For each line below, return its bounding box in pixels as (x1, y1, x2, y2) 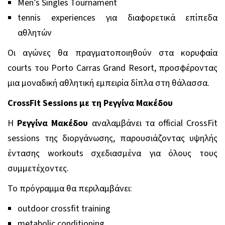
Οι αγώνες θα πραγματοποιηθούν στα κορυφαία (8, 46, 217, 59)
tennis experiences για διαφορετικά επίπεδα (18, 11, 217, 24)
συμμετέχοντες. (8, 162, 69, 175)
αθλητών (18, 26, 52, 39)
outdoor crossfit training (18, 202, 110, 215)
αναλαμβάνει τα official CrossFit (88, 117, 218, 130)
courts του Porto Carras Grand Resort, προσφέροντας (8, 61, 217, 74)
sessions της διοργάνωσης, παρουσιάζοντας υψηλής (8, 132, 217, 145)
